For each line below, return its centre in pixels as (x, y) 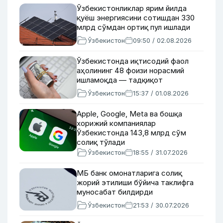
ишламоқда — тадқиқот (120, 80)
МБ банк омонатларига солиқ (129, 173)
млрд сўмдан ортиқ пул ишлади (133, 27)
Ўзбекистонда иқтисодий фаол (133, 61)
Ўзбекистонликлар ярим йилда (132, 8)
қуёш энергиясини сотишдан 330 (136, 18)
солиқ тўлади (101, 142)
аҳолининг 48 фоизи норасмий (130, 70)
